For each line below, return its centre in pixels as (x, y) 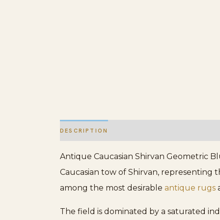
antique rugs (190, 188)
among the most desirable (112, 188)
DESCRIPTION (84, 130)
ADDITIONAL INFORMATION (166, 130)
